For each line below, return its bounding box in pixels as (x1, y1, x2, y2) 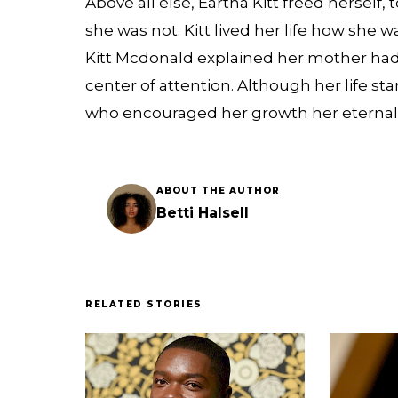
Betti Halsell (156, 204, 249, 222)
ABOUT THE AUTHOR (156, 185, 280, 197)
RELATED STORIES (85, 298, 203, 311)
